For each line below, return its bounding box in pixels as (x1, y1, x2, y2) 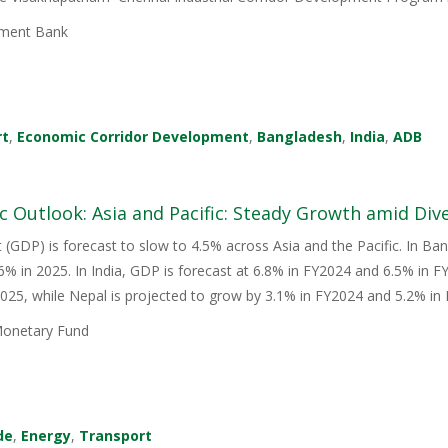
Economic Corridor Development (17, 127, 250, 147)
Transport (79, 426, 153, 446)
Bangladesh (257, 127, 343, 147)
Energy (21, 426, 72, 446)
